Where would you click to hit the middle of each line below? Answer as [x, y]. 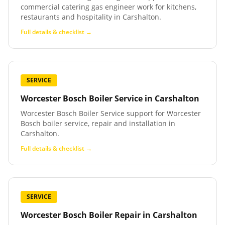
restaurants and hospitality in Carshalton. [91, 17]
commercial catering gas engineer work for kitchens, [108, 7]
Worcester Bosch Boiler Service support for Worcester [111, 113]
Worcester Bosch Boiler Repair [81, 215]
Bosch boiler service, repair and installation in [98, 123]
